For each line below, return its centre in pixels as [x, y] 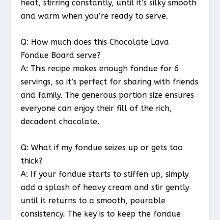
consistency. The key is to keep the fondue [101, 214]
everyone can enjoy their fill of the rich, [96, 109]
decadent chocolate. [60, 122]
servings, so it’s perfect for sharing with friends [110, 82]
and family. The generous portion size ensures [108, 95]
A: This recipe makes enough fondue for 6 [100, 69]
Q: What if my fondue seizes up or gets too [102, 147]
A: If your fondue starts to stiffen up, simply [105, 174]
